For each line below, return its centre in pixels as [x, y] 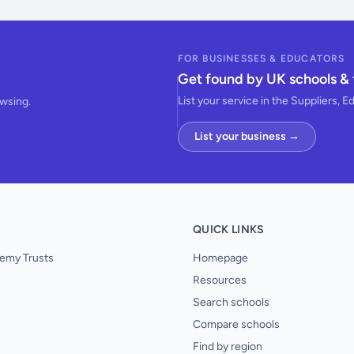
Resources [220, 280]
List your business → [247, 136]
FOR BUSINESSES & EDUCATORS [261, 58]
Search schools [231, 302]
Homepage [220, 258]
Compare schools [236, 324]
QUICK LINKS [229, 230]
